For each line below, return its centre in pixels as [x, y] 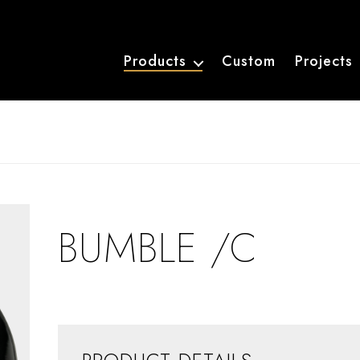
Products [155, 61]
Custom [248, 61]
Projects [323, 61]
